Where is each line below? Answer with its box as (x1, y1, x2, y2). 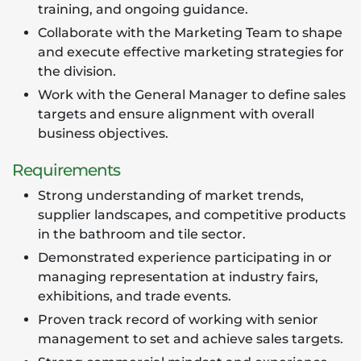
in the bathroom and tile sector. (38, 226, 246, 242)
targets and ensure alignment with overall (38, 106, 314, 122)
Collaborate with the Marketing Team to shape (38, 25, 342, 40)
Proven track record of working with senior (38, 312, 318, 327)
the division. (38, 64, 116, 79)
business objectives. (38, 126, 168, 141)
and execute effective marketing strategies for (38, 44, 344, 60)
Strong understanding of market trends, (38, 188, 304, 203)
